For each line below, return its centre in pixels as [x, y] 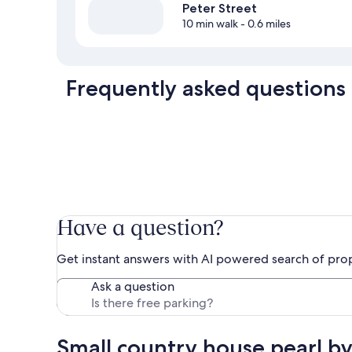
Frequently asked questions [206, 88]
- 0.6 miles [264, 23]
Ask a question [133, 286]
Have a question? [140, 227]
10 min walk [210, 23]
